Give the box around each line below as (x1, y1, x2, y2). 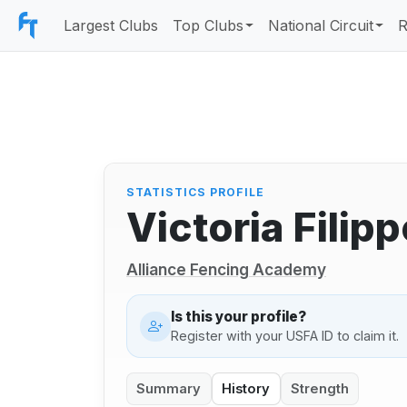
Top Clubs (173, 16, 243, 35)
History (222, 380, 271, 397)
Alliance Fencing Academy (126, 260, 326, 280)
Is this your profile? (170, 307, 306, 325)
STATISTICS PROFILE (126, 185, 264, 200)
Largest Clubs (64, 16, 158, 35)
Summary (136, 380, 202, 397)
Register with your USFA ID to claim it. (170, 327, 399, 343)
